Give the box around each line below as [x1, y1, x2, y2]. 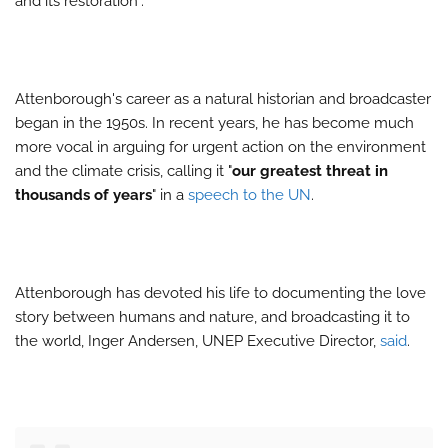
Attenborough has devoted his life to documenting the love [15, 284, 426, 303]
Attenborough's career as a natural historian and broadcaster [15, 90, 431, 109]
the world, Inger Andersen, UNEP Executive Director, [15, 332, 380, 351]
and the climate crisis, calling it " [15, 162, 232, 181]
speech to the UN [188, 186, 311, 205]
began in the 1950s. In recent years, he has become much [15, 114, 414, 133]
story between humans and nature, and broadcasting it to [15, 308, 410, 327]
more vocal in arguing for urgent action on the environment [15, 138, 426, 157]
